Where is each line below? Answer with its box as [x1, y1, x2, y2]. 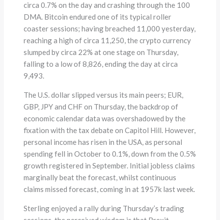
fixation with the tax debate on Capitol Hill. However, [24, 125, 196, 135]
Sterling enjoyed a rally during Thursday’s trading [24, 203, 185, 213]
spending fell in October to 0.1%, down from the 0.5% [24, 149, 196, 158]
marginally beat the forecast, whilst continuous [24, 172, 177, 182]
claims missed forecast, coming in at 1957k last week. [24, 184, 195, 193]
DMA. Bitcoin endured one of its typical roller [24, 12, 172, 21]
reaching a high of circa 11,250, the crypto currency [24, 35, 192, 45]
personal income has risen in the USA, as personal [24, 137, 183, 146]
